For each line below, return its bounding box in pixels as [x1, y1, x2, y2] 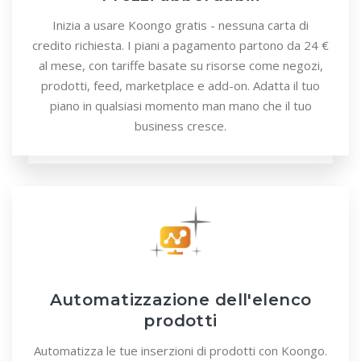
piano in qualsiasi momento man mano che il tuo [49, 98, 312, 114]
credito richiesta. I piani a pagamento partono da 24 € [32, 37, 329, 54]
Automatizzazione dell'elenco [49, 290, 312, 310]
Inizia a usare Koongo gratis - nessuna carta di [52, 17, 309, 34]
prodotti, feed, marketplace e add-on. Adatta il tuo [41, 77, 320, 94]
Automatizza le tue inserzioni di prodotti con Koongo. [34, 342, 327, 359]
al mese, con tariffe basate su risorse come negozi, [38, 57, 323, 74]
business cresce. [135, 118, 226, 135]
